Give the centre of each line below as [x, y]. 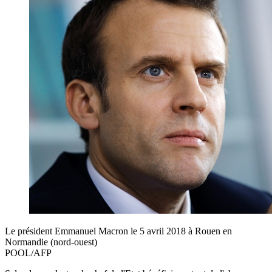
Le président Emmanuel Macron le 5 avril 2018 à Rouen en [118, 231]
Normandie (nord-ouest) [51, 242]
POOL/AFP [28, 253]
